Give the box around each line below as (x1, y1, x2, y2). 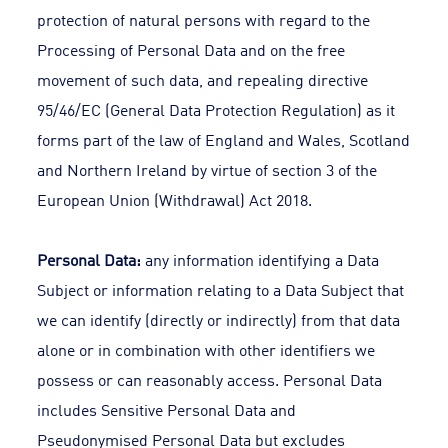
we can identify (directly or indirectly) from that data (37, 308, 401, 330)
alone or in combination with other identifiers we (37, 338, 376, 360)
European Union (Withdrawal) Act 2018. (37, 188, 317, 210)
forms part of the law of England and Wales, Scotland (37, 128, 411, 150)
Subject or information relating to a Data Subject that (37, 278, 405, 300)
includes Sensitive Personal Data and (37, 398, 297, 420)
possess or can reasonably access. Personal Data (37, 368, 383, 390)
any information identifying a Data (145, 248, 380, 270)
